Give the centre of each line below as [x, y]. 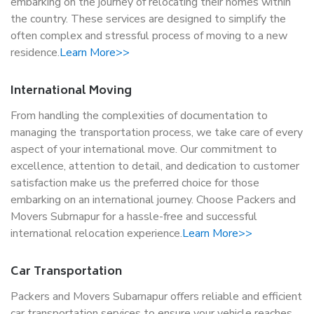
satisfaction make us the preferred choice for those [135, 183]
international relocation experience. [96, 233]
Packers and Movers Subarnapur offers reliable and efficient [156, 296]
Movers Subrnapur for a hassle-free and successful [134, 217]
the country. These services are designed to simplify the [148, 19]
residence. [35, 53]
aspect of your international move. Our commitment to [144, 149]
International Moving [71, 91]
